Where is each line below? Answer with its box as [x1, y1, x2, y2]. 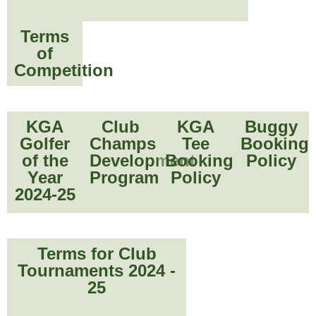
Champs [90, 134, 156, 154]
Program [90, 168, 159, 188]
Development [90, 151, 195, 171]
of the [21, 151, 68, 171]
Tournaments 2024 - [18, 261, 176, 281]
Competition [14, 61, 114, 80]
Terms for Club [37, 244, 157, 264]
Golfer [20, 134, 70, 154]
